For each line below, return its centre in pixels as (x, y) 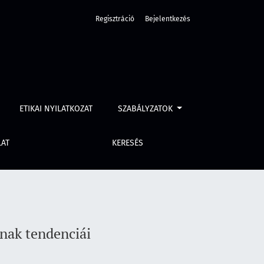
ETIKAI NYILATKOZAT (56, 109)
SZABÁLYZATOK (146, 109)
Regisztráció (115, 19)
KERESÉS (128, 143)
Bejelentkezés (168, 19)
